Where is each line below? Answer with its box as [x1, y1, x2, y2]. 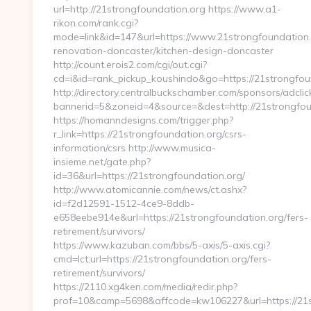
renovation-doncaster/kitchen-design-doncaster [53, 44, 274, 57]
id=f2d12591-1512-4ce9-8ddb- [53, 197, 194, 210]
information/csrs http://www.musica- [53, 142, 216, 154]
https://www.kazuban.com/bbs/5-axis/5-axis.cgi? [53, 239, 270, 251]
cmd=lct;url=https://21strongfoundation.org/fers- [53, 253, 271, 265]
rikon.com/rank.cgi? [53, 17, 138, 29]
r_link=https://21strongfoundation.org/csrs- [53, 128, 246, 140]
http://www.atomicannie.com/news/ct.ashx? [53, 183, 246, 196]
